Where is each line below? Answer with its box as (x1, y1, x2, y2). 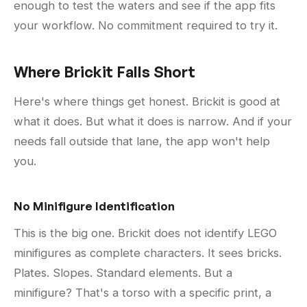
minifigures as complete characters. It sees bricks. (14, 246, 282, 260)
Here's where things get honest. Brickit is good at (14, 95, 280, 109)
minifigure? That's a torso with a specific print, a (14, 286, 271, 300)
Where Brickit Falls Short (14, 62, 195, 82)
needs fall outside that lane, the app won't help (14, 134, 270, 149)
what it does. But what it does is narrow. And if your (14, 114, 292, 129)
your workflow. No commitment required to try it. (14, 19, 278, 33)
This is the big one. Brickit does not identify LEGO (14, 226, 277, 241)
